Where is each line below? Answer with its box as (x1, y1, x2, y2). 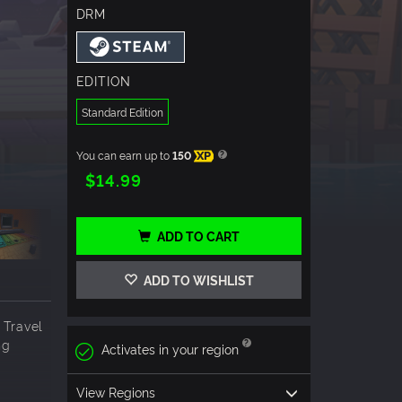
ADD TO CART (156, 227, 240, 245)
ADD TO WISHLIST (140, 271, 254, 289)
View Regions (75, 382, 155, 400)
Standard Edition (81, 104, 163, 120)
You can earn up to (75, 147, 172, 163)
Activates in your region (100, 340, 239, 358)
